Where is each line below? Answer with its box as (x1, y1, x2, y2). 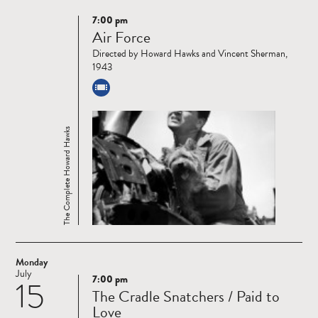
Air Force (92, 26, 150, 50)
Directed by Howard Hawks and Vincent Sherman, (92, 46, 287, 62)
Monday (16, 255, 48, 270)
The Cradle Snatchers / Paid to (92, 285, 280, 309)
